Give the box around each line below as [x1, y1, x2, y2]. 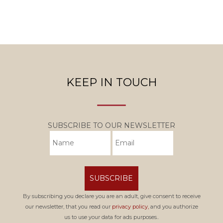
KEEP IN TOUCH [66, 75, 157, 89]
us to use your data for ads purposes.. [64, 214, 159, 221]
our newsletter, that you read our [25, 203, 112, 211]
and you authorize [148, 203, 198, 211]
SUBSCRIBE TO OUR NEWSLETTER [48, 121, 175, 130]
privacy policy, [111, 203, 149, 211]
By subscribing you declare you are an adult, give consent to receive [22, 193, 201, 200]
